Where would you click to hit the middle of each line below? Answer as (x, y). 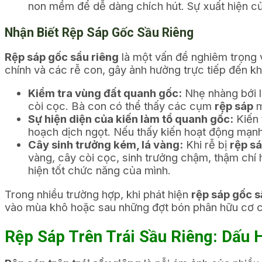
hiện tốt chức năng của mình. (99, 170)
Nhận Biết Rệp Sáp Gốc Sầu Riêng (99, 32)
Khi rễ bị (206, 145)
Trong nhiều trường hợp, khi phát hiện (98, 194)
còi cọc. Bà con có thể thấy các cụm (121, 106)
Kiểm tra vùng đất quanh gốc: (105, 93)
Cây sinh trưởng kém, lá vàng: (106, 145)
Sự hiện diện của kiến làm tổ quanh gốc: (131, 119)
